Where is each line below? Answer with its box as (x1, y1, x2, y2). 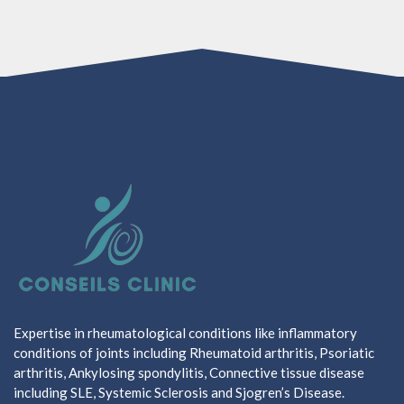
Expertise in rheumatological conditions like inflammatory (14, 325, 357, 342)
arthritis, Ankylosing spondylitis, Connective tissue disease (14, 364, 364, 381)
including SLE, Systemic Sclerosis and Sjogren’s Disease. (14, 384, 344, 401)
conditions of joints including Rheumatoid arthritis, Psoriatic (14, 344, 374, 362)
